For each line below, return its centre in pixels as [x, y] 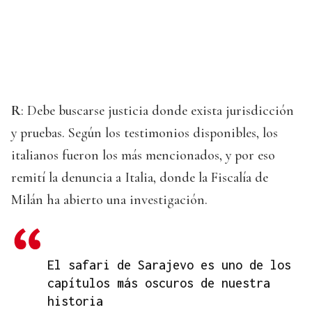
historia [75, 302]
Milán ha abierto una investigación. [109, 200]
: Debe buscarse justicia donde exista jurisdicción [157, 111]
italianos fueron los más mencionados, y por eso [143, 156]
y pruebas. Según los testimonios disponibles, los [145, 133]
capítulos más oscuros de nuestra [159, 283]
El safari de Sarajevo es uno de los [169, 265]
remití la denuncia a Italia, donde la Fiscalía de [140, 178]
